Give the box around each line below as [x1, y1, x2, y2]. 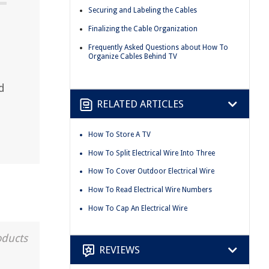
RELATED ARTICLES [97, 97, 184, 110]
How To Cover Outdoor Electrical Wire [88, 167, 214, 176]
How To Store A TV [88, 130, 151, 139]
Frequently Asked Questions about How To [88, 43, 228, 52]
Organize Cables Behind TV [88, 52, 177, 61]
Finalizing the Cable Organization [88, 24, 198, 33]
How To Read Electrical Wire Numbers [88, 185, 212, 194]
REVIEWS [99, 243, 140, 256]
